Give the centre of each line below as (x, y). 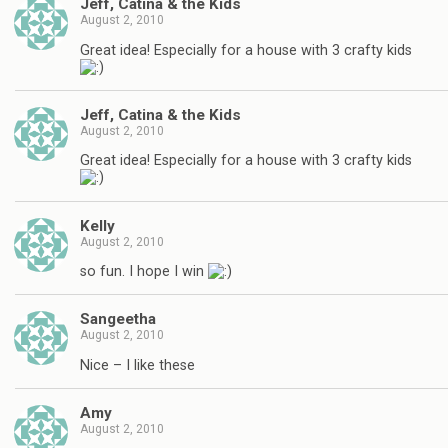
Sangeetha (118, 319)
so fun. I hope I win (144, 272)
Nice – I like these (137, 365)
